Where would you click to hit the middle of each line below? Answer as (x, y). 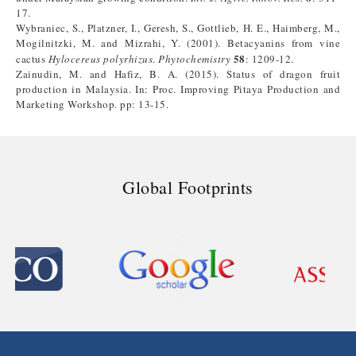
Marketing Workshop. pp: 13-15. (92, 104)
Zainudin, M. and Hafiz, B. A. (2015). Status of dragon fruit (178, 74)
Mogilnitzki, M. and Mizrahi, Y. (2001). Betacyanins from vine (178, 43)
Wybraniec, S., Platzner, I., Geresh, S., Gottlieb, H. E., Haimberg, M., (178, 28)
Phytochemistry (194, 59)
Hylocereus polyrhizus (100, 59)
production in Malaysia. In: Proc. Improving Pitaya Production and (178, 89)
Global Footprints (188, 187)
